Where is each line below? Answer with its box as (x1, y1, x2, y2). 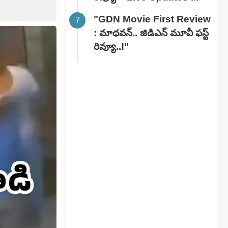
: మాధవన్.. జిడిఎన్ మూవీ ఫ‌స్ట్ (94, 27, 209, 39)
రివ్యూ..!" (94, 41, 129, 52)
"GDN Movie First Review (94, 14, 211, 25)
